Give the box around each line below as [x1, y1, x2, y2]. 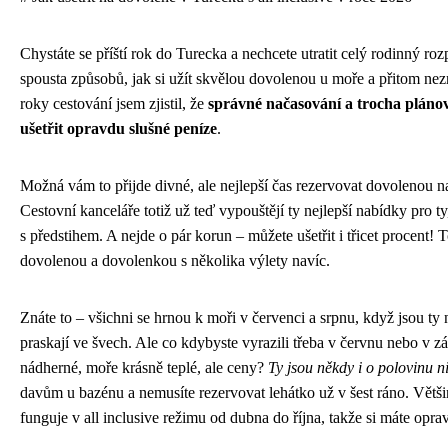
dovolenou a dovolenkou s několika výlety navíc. [20, 252, 330, 270]
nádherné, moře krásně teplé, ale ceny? [20, 359, 268, 377]
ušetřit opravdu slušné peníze [20, 120, 217, 138]
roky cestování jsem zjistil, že [20, 95, 208, 113]
